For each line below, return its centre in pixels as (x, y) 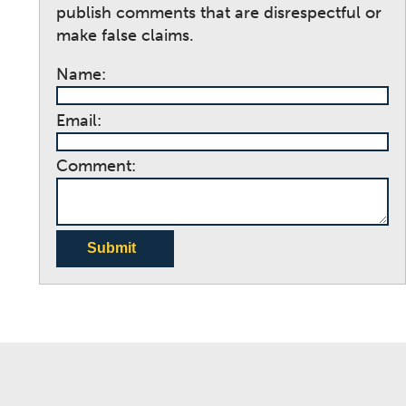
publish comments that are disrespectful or (218, 13)
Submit (111, 248)
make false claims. (125, 36)
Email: (78, 120)
